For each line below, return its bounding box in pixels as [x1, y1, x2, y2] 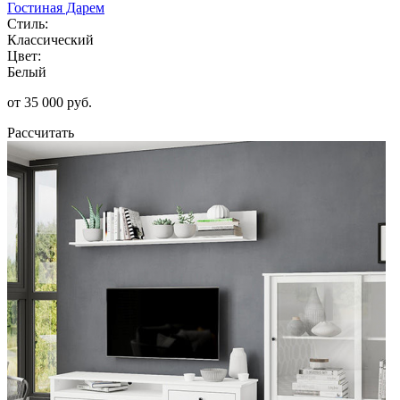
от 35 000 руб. [7, 94, 92, 110]
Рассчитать [7, 124, 74, 140]
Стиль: [7, 15, 48, 31]
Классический [7, 31, 94, 47]
